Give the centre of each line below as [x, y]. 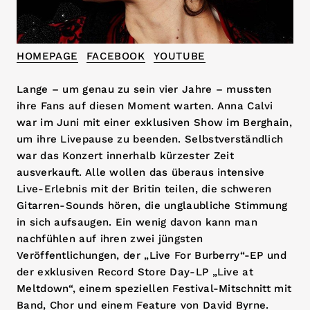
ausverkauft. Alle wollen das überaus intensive [141, 172]
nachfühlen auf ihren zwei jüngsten [110, 238]
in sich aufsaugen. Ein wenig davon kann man [137, 222]
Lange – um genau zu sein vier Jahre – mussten [144, 89]
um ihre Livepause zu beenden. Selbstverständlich [150, 139]
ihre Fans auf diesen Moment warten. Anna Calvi [145, 106]
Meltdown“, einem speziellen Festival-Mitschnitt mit [154, 288]
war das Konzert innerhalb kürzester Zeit [125, 155]
